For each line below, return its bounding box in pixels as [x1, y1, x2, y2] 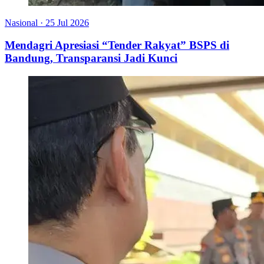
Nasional [5, 17, 38, 28]
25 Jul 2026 [45, 17, 89, 28]
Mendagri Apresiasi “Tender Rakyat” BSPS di [5, 39, 229, 52]
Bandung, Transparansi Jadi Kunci [5, 52, 177, 65]
